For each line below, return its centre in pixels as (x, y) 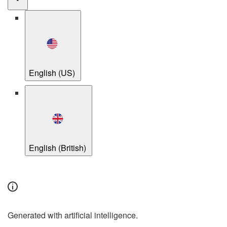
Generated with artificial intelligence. (73, 215)
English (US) (53, 73)
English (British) (59, 148)
